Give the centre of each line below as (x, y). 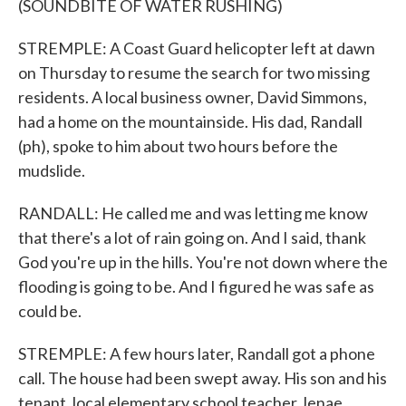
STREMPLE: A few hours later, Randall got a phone (197, 353)
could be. (50, 311)
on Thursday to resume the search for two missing (194, 72)
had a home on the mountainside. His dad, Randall (190, 121)
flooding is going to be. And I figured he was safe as (196, 286)
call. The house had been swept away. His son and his (203, 378)
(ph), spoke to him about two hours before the (178, 146)
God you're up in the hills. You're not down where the (203, 262)
